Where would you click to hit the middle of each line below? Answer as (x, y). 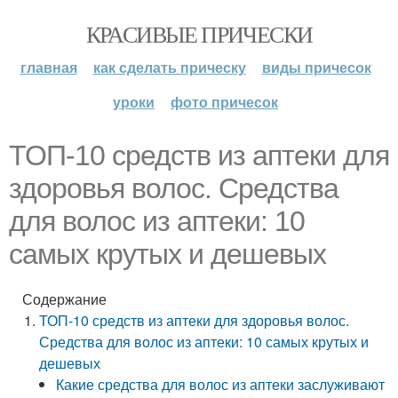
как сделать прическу (169, 67)
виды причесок (316, 67)
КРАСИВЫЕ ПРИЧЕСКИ (199, 34)
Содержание (64, 299)
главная (48, 67)
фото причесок (224, 102)
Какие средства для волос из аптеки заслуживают (221, 384)
